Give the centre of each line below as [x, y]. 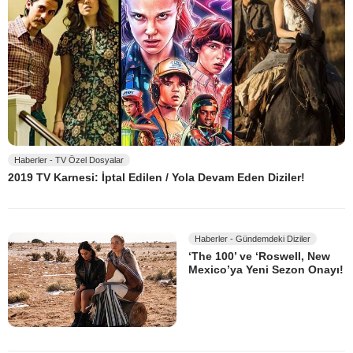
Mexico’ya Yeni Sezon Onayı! [266, 270]
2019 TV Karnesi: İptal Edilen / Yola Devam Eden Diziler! [156, 178]
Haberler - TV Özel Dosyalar [69, 160]
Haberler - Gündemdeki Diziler [253, 238]
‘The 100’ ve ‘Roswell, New [259, 256]
